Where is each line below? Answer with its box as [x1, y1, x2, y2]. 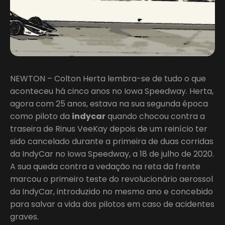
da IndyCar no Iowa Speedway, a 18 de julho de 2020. [10, 148, 214, 160]
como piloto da [10, 110, 72, 122]
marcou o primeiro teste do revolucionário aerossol [10, 173, 213, 185]
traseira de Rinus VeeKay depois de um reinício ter [10, 123, 207, 135]
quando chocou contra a [105, 110, 205, 122]
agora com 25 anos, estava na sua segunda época [10, 97, 208, 109]
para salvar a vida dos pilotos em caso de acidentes [10, 198, 214, 210]
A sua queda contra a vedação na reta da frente [10, 160, 200, 172]
